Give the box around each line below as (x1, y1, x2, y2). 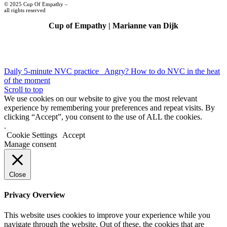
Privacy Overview (4, 191, 65, 200)
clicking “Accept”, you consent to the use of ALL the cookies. (4, 112, 202, 122)
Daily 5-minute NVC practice (4, 67, 99, 76)
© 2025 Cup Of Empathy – (4, 1, 68, 8)
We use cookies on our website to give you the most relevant (4, 94, 197, 103)
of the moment (4, 76, 50, 85)
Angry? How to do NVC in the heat (104, 67, 220, 76)
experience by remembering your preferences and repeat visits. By (4, 103, 215, 112)
